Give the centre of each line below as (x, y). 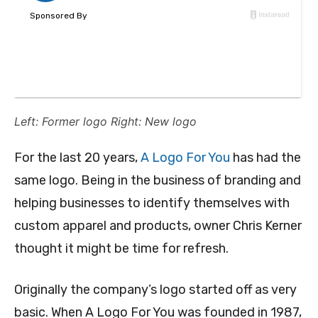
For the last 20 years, (77, 158)
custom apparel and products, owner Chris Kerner (158, 226)
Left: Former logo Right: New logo (105, 122)
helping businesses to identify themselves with (152, 203)
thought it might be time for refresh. (121, 249)
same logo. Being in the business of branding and (158, 181)
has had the (265, 158)
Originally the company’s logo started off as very (155, 290)
